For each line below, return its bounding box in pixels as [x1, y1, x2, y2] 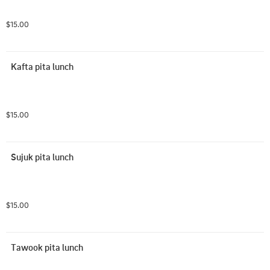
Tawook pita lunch [11, 241, 83, 253]
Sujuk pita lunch [11, 151, 74, 163]
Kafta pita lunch [11, 60, 74, 72]
